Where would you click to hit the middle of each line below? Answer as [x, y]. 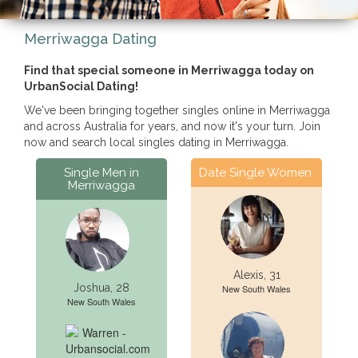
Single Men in [101, 173]
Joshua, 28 [101, 288]
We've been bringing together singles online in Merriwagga [177, 110]
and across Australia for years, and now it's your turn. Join [172, 126]
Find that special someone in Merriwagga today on [169, 70]
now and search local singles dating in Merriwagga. [156, 142]
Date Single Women [255, 173]
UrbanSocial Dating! [81, 86]
